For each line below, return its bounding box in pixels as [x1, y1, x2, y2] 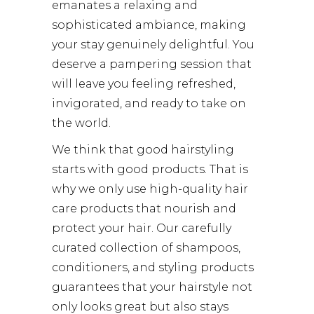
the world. [52, 116, 111, 130]
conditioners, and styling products [52, 260, 254, 274]
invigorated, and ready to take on [52, 96, 246, 110]
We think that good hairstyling [52, 142, 234, 156]
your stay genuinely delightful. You [52, 37, 254, 51]
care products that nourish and [52, 201, 236, 215]
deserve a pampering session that [52, 57, 252, 71]
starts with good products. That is [52, 162, 248, 176]
